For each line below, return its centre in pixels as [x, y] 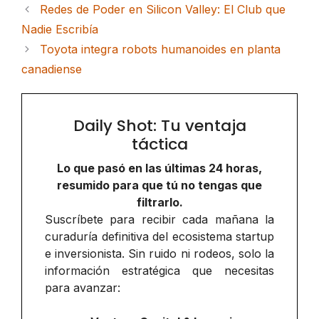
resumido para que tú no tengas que [159, 185]
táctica [159, 145]
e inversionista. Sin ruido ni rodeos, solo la [159, 254]
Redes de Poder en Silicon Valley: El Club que [162, 10]
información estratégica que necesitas [159, 271]
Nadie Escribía [60, 30]
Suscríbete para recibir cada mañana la [159, 220]
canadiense [52, 69]
